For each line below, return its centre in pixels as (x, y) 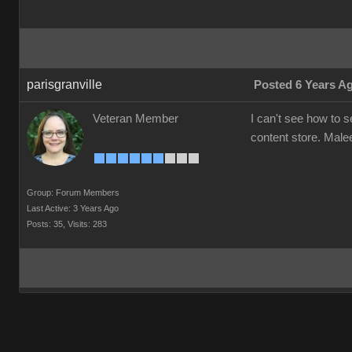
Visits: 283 (87, 224)
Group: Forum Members (73, 192)
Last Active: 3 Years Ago (73, 208)
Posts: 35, (46, 224)
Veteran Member (136, 119)
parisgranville (64, 84)
